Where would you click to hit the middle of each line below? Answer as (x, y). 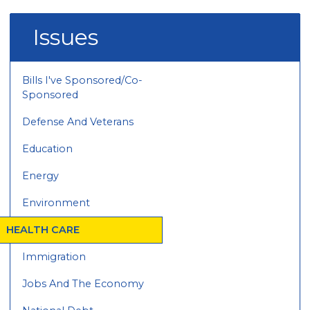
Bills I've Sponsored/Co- (83, 81)
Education (48, 149)
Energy (41, 176)
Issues (66, 37)
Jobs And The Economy (83, 284)
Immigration (54, 257)
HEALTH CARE (43, 230)
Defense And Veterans (78, 122)
